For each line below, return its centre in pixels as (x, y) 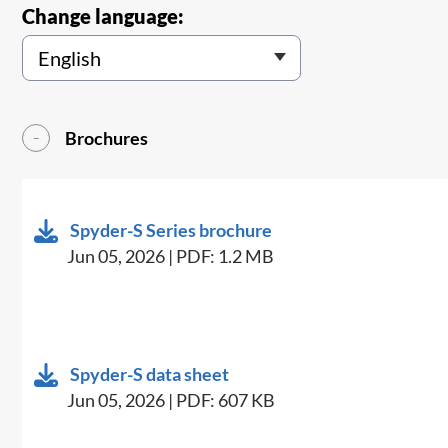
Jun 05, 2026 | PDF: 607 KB (171, 400)
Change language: (103, 16)
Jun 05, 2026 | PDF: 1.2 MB (171, 256)
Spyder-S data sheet (150, 374)
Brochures (107, 138)
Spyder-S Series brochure (171, 230)
